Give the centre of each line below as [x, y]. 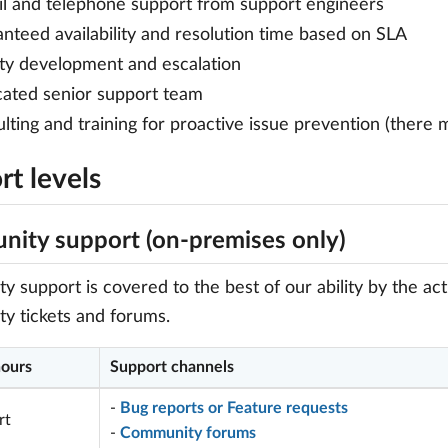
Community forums [188, 433]
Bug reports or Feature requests [234, 408]
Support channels [172, 367]
